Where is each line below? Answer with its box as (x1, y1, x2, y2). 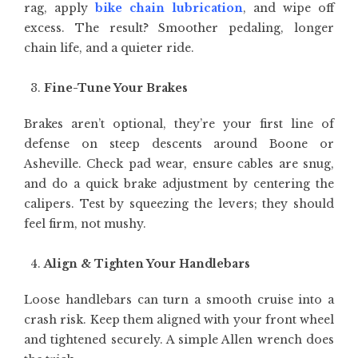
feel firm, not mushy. (24, 217, 146, 231)
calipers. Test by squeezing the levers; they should (24, 197, 334, 211)
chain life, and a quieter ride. (24, 41, 194, 55)
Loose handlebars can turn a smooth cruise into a (24, 292, 334, 307)
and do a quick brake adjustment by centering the (24, 177, 334, 191)
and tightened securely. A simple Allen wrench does (24, 332, 334, 347)
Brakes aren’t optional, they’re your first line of (24, 117, 334, 131)
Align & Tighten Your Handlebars (44, 257, 250, 271)
